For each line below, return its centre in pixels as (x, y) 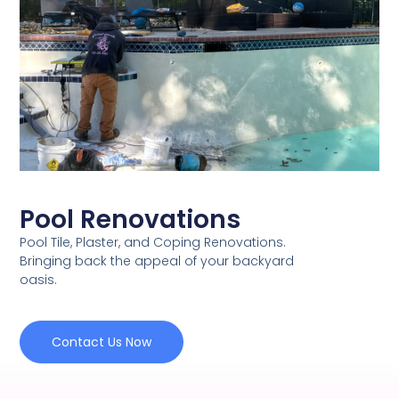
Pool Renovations (130, 220)
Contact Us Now (102, 342)
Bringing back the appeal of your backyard (157, 261)
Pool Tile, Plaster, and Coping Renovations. (153, 243)
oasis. (39, 280)
